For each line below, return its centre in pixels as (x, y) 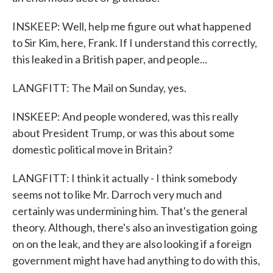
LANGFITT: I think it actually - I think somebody (125, 178)
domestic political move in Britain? (92, 149)
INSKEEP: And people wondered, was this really (125, 116)
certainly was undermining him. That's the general (130, 211)
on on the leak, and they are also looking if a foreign (132, 244)
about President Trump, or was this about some (123, 133)
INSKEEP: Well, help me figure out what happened (132, 26)
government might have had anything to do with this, (136, 260)
